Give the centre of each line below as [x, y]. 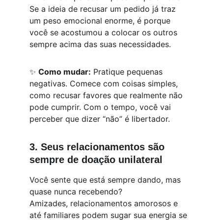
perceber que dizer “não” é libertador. [100, 119]
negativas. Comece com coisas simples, [105, 83]
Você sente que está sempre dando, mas [106, 180]
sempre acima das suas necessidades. [100, 44]
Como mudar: [65, 72]
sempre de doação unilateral [96, 160]
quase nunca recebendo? [76, 192]
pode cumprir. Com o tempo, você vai [101, 107]
